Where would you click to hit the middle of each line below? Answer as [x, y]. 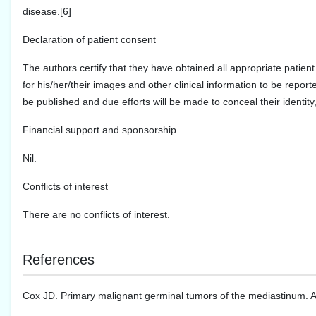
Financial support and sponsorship [99, 130]
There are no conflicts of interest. [96, 215]
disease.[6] [47, 12]
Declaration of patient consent [89, 40]
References [59, 260]
